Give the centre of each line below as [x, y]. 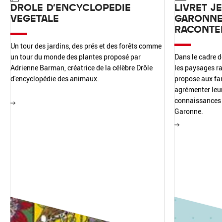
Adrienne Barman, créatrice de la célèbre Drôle [82, 68]
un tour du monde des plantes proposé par [76, 57]
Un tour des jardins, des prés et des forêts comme [86, 46]
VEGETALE [35, 18]
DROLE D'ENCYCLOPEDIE [71, 7]
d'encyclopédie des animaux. [55, 79]
